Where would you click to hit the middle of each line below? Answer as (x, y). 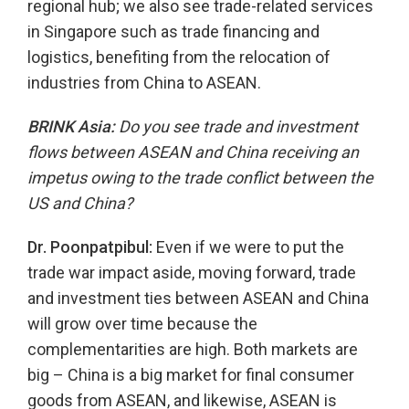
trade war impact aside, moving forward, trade (192, 273)
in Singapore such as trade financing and (173, 32)
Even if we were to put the (248, 247)
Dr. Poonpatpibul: (90, 247)
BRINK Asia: (71, 127)
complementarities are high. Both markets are (193, 350)
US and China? (80, 204)
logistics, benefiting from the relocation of (179, 58)
